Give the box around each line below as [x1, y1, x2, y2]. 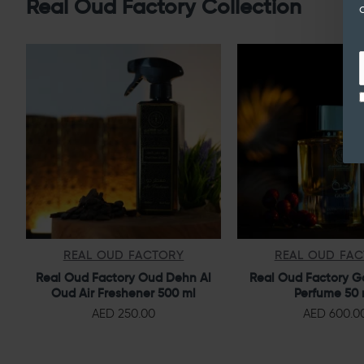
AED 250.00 [92, 305, 155, 321]
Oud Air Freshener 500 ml [51, 284, 196, 301]
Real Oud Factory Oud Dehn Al [36, 269, 211, 285]
